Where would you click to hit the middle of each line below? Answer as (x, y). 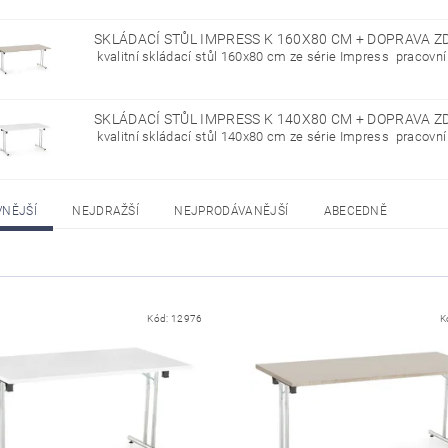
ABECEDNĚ (355, 211)
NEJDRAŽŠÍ (106, 211)
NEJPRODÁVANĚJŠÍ (231, 211)
